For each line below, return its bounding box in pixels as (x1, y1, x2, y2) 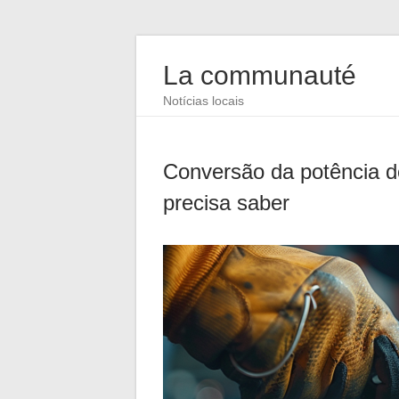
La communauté (163, 61, 356, 90)
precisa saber (163, 191, 289, 215)
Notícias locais (163, 94, 244, 108)
